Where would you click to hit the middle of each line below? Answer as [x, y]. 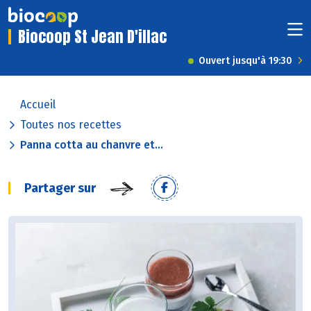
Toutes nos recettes [71, 125]
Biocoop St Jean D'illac [92, 37]
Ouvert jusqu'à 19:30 [245, 61]
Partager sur [60, 188]
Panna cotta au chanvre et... [92, 145]
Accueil [38, 105]
